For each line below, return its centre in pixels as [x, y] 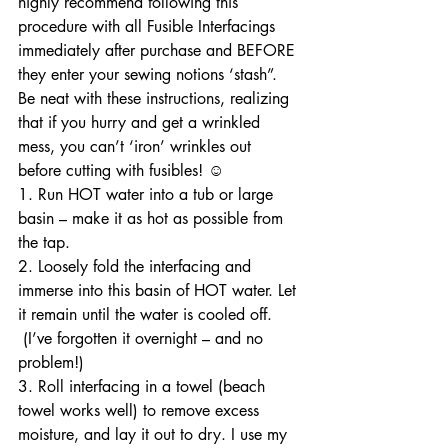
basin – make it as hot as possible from [153, 219]
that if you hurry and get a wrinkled [141, 123]
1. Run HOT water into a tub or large [148, 195]
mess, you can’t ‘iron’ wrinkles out [137, 147]
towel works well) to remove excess [141, 411]
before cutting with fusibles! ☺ [121, 171]
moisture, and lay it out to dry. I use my [155, 435]
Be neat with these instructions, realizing [156, 99]
